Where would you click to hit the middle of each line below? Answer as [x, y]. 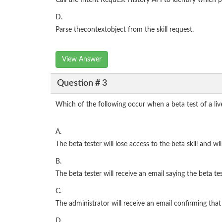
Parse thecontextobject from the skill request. [125, 30]
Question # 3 [82, 83]
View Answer [82, 60]
